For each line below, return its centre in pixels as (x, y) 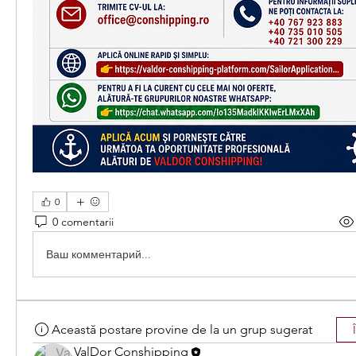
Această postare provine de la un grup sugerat (182, 329)
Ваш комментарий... (99, 254)
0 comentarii (83, 221)
